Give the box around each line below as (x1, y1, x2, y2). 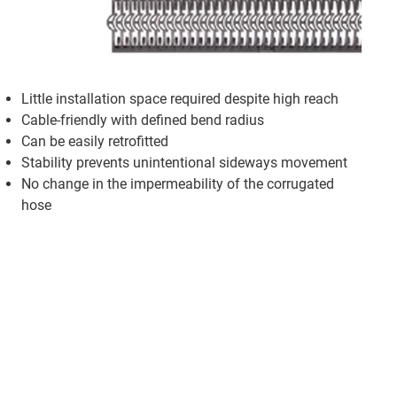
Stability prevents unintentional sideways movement (21, 153, 347, 171)
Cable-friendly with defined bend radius (21, 111, 264, 128)
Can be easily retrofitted (21, 132, 168, 150)
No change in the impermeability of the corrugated (21, 175, 334, 192)
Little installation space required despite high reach (21, 90, 339, 107)
